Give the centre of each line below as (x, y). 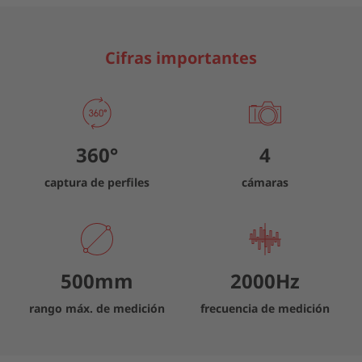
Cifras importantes (181, 58)
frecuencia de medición (265, 308)
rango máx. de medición (97, 308)
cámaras (265, 182)
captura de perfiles (97, 182)
